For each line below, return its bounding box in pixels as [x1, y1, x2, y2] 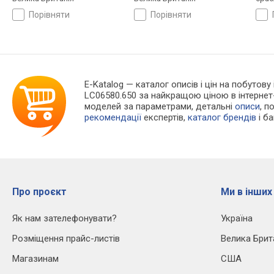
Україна [221, 213, 253, 224]
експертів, [141, 112, 188, 124]
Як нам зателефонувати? [12, 213, 117, 224]
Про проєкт [12, 186, 67, 198]
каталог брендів [188, 112, 257, 124]
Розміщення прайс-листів [12, 233, 120, 245]
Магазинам [12, 253, 59, 265]
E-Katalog [84, 79, 124, 91]
